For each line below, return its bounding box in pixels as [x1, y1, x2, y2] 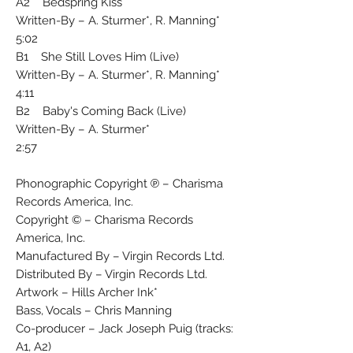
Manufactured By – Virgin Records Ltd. [16, 248, 225, 263]
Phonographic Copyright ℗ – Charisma [16, 176, 223, 191]
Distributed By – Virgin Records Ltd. [16, 266, 207, 281]
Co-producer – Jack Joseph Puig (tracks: [16, 321, 233, 336]
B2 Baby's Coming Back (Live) [16, 103, 186, 118]
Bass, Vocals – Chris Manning [16, 303, 172, 318]
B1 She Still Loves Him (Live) [16, 49, 179, 64]
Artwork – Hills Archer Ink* [16, 284, 158, 299]
